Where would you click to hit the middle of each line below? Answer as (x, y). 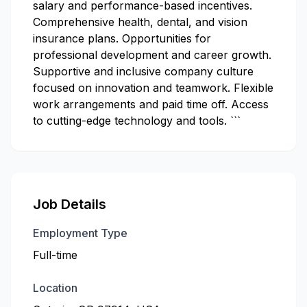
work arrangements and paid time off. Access (151, 104)
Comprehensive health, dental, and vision (140, 22)
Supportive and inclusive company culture (143, 71)
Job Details (70, 204)
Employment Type (80, 233)
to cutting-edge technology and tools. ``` (137, 121)
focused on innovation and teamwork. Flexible (153, 88)
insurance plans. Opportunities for (122, 38)
